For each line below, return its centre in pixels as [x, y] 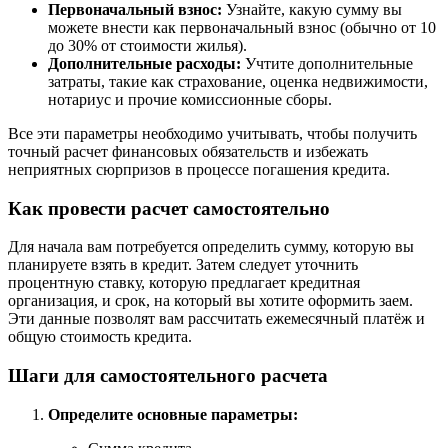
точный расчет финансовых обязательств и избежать [188, 151]
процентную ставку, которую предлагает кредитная [184, 283]
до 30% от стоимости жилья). [147, 45]
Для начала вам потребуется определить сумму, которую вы [211, 247]
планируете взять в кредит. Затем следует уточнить [183, 265]
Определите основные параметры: [173, 414]
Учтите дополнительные [327, 63]
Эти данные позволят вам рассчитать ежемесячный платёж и [216, 319]
